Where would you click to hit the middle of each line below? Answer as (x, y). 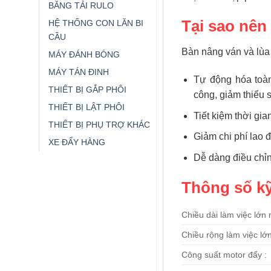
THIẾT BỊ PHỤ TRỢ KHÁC (99, 124)
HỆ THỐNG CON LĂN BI (96, 23)
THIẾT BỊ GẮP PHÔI (87, 89)
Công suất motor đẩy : (224, 255)
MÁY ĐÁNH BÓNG (84, 54)
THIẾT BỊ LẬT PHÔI (86, 107)
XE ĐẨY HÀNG (77, 142)
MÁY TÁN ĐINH (78, 72)
